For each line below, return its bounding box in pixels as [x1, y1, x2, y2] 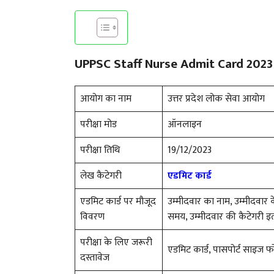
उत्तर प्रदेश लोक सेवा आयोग [168, 90, 265, 107]
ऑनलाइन [168, 116, 202, 133]
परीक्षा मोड [80, 116, 117, 133]
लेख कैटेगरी [80, 167, 122, 184]
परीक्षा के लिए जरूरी [80, 234, 152, 251]
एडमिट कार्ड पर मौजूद [80, 193, 156, 210]
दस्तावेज [80, 249, 109, 266]
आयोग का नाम [80, 90, 131, 107]
